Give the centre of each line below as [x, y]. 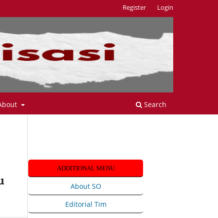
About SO [86, 186]
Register [135, 7]
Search [154, 104]
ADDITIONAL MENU [86, 168]
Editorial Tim [86, 204]
